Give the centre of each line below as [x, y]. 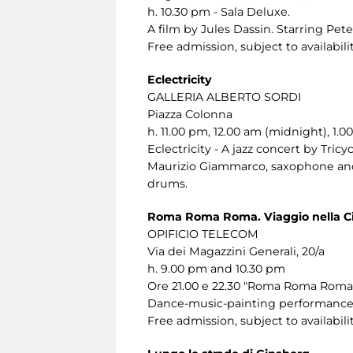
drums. [167, 183]
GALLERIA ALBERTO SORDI [224, 97]
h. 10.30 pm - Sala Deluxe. [219, 11]
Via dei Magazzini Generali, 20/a [236, 251]
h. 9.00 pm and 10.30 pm [216, 268]
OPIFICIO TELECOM [203, 234]
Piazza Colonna [190, 114]
